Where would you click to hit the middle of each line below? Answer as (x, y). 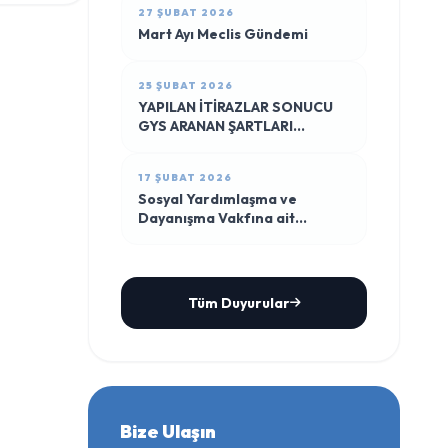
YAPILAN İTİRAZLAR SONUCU (235, 107)
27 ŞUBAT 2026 (186, 12)
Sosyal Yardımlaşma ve (217, 199)
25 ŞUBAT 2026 (185, 85)
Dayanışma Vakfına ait (216, 218)
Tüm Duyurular (238, 303)
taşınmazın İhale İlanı (212, 237)
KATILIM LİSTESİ (193, 164)
